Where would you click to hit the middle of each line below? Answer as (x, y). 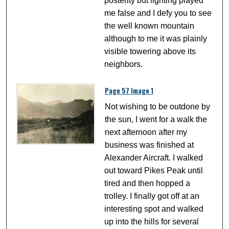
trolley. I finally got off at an (152, 196)
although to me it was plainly (156, 38)
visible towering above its (150, 51)
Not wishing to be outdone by (158, 106)
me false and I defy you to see (158, 13)
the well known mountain (150, 26)
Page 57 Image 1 (129, 90)
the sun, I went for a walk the (156, 119)
